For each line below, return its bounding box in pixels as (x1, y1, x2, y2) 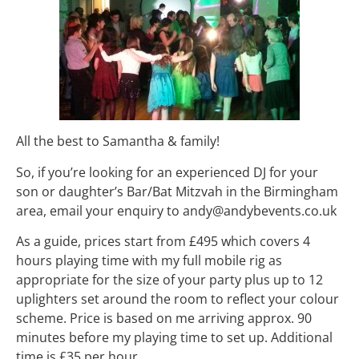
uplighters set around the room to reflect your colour (16, 290, 339, 309)
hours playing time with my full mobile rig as (16, 252, 282, 270)
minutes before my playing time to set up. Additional (16, 329, 333, 347)
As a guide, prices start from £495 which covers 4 (16, 232, 310, 251)
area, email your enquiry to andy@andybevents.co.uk (16, 201, 337, 220)
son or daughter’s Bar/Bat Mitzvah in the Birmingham (16, 182, 338, 200)
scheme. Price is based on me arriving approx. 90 (16, 309, 312, 328)
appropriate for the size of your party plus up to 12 (16, 271, 323, 289)
